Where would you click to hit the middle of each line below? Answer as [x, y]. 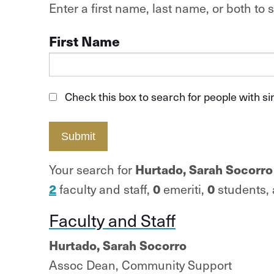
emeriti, [183, 189]
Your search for [92, 169]
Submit [78, 136]
